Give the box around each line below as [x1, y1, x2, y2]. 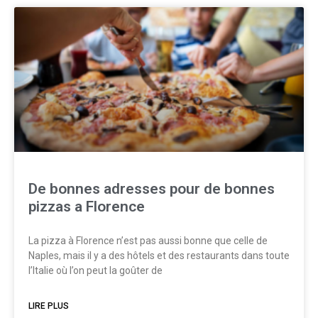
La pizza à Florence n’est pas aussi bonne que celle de [28, 235, 268, 246]
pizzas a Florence [28, 198, 145, 215]
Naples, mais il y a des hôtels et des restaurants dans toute [28, 250, 290, 261]
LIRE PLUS [28, 301, 69, 311]
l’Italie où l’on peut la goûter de [28, 265, 163, 276]
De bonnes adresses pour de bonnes [28, 180, 275, 197]
